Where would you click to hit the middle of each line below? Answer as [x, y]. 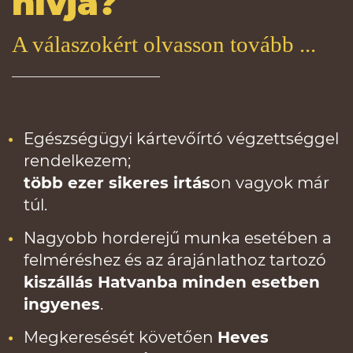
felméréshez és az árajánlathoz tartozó [175, 260]
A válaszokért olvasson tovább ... [164, 44]
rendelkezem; [77, 161]
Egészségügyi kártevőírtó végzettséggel [181, 139]
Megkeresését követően [121, 337]
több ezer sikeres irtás [117, 183]
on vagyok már [270, 183]
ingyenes [62, 304]
